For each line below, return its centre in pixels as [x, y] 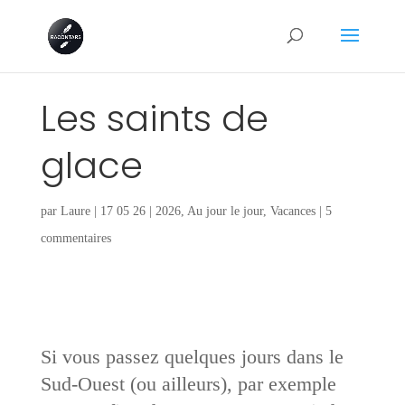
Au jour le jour [225, 211]
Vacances [292, 211]
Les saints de [154, 118]
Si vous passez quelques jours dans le [192, 356]
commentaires [75, 238]
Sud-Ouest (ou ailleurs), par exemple [188, 383]
